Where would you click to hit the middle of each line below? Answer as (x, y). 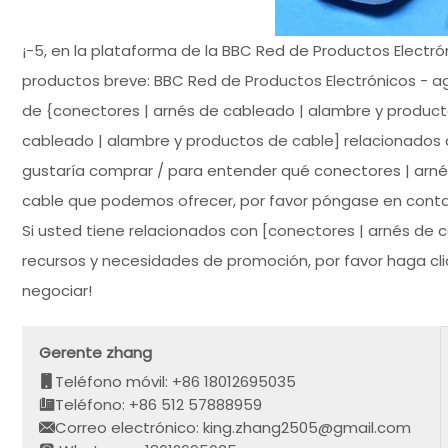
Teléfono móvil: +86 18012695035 (176, 381)
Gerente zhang (96, 352)
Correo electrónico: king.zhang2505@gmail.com (233, 427)
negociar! (57, 291)
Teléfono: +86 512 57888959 (159, 404)
